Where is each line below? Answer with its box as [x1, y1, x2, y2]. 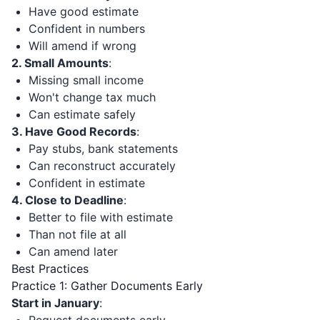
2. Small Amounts [11, 56, 109, 70]
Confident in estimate [29, 176, 145, 190]
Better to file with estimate [29, 210, 173, 224]
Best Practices [11, 261, 89, 276]
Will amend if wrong [29, 39, 136, 53]
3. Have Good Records [11, 124, 136, 139]
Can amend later [29, 244, 118, 259]
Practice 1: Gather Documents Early [11, 279, 203, 293]
